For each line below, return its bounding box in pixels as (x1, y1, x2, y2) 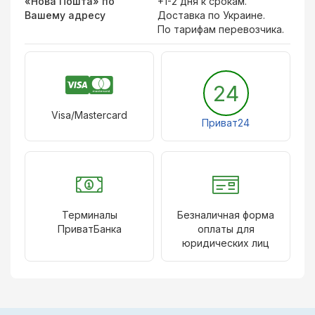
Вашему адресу (25, 9, 105, 21)
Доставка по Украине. (157, 9, 265, 21)
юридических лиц (182, 237, 269, 249)
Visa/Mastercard (51, 109, 127, 121)
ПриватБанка (57, 223, 122, 235)
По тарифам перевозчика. (157, 23, 284, 35)
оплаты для (197, 223, 255, 235)
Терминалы (61, 209, 117, 221)
